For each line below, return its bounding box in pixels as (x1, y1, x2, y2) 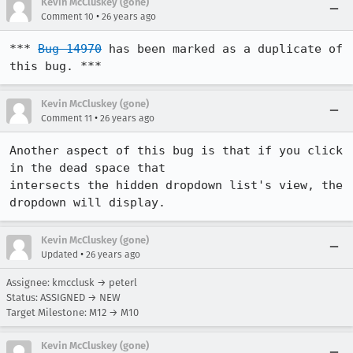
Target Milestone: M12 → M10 (6, 307, 139, 318)
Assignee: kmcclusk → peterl (6, 277, 137, 288)
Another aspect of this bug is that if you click (9, 143, 343, 158)
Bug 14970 (38, 42, 102, 56)
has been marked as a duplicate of (102, 42, 343, 56)
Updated (41, 249, 78, 260)
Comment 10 (41, 11, 94, 22)
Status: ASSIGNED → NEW (6, 292, 121, 303)
